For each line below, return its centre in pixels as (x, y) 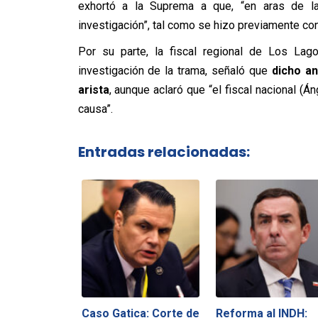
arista (93, 90)
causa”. (95, 109)
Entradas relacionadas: (164, 152)
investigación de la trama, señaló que (175, 71)
